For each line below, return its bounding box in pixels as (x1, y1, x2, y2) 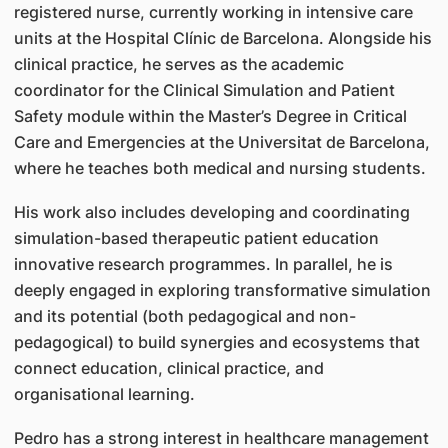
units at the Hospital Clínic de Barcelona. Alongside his (13, 28, 432, 48)
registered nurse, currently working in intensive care (13, 2, 413, 22)
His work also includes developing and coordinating (13, 202, 410, 222)
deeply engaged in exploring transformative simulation (13, 280, 431, 300)
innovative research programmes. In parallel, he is (13, 254, 393, 274)
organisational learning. (13, 384, 199, 404)
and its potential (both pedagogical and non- (13, 306, 356, 326)
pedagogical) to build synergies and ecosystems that (13, 332, 420, 352)
